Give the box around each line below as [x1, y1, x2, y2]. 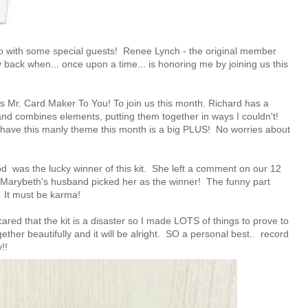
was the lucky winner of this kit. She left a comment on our [10, 162, 270, 174]
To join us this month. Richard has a [111, 97, 269, 109]
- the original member [180, 45, 276, 56]
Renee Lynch [120, 45, 180, 56]
